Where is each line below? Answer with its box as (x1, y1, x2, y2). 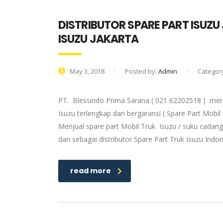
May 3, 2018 (68, 67, 105, 76)
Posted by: (125, 67, 158, 76)
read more (70, 166, 111, 176)
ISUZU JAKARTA (58, 31, 139, 47)
